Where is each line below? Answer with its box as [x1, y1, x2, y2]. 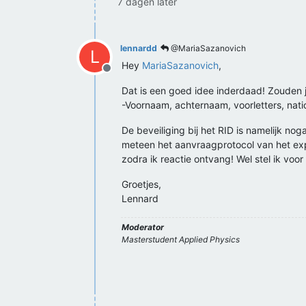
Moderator [122, 222, 164, 232]
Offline [106, 68, 140, 82]
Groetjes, [122, 178, 161, 190]
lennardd [120, 43, 157, 53]
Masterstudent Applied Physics [122, 234, 240, 245]
